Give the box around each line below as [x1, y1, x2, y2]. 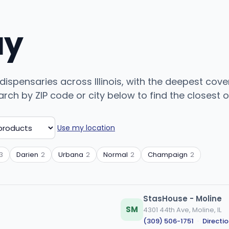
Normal [103, 150, 128, 159]
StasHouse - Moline [143, 193, 222, 204]
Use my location [57, 122, 115, 133]
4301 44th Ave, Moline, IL [143, 205, 221, 215]
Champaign [148, 150, 188, 159]
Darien [16, 150, 38, 159]
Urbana [58, 150, 83, 159]
